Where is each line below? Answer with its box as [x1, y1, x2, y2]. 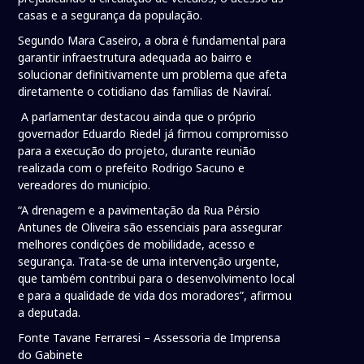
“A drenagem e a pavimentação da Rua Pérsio [18, 202, 261, 219]
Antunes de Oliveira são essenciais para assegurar [18, 219, 283, 236]
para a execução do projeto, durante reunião [18, 143, 257, 159]
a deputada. [18, 305, 84, 321]
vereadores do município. [18, 177, 151, 193]
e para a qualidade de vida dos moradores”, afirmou [18, 288, 292, 304]
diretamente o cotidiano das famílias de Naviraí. [18, 84, 272, 100]
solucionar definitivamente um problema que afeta [18, 67, 288, 83]
